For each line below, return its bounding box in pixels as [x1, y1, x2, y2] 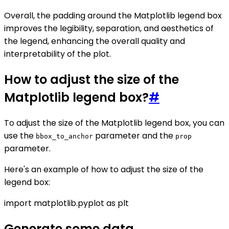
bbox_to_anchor [36, 132, 93, 140]
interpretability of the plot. [4, 48, 111, 60]
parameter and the [93, 129, 175, 142]
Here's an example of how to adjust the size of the [4, 163, 203, 175]
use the [4, 129, 36, 142]
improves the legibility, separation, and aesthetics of [4, 22, 214, 34]
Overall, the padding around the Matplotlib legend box [4, 9, 222, 21]
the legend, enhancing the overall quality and [4, 35, 185, 47]
